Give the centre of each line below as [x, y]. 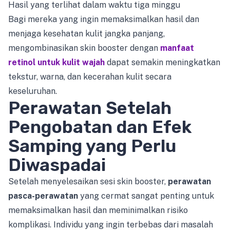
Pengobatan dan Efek [100, 127]
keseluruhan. [33, 91]
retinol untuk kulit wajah [56, 62]
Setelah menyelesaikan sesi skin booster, [88, 181]
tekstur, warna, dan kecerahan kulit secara [90, 77]
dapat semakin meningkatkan [162, 62]
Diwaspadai [57, 165]
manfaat [177, 48]
